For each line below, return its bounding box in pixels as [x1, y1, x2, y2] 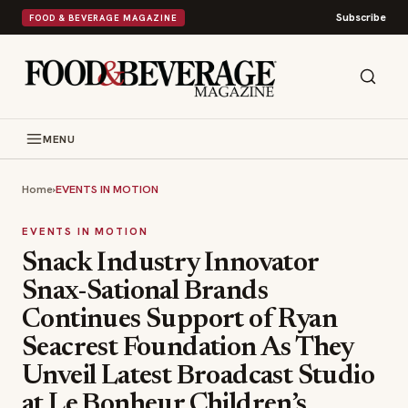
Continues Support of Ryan [22, 307, 337, 334]
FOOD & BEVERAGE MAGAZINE [29, 11, 178, 24]
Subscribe [336, 10, 386, 25]
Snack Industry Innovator [22, 250, 319, 278]
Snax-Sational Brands [22, 279, 268, 306]
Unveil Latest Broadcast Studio [22, 363, 374, 391]
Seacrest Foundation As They [22, 335, 353, 362]
